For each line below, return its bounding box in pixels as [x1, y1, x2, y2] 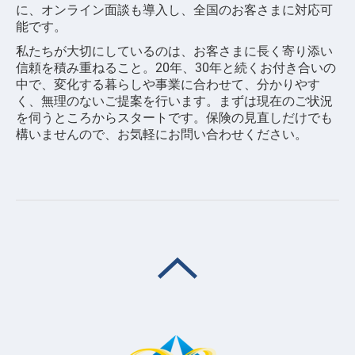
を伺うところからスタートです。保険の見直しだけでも [16, 109, 333, 125]
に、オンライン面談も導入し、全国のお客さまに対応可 [16, 2, 333, 17]
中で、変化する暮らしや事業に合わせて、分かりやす [16, 76, 320, 92]
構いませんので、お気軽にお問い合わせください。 [16, 126, 307, 142]
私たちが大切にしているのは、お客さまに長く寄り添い [16, 43, 333, 59]
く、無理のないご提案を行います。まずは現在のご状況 [16, 93, 333, 109]
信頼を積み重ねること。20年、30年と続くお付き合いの [16, 59, 336, 75]
